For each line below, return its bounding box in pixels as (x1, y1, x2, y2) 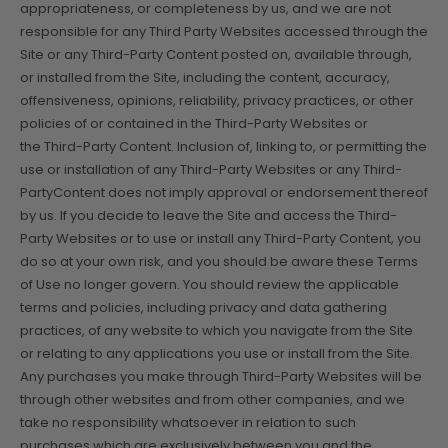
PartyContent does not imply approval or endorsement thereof (20, 182, 428, 202)
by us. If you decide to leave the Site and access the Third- (20, 205, 397, 225)
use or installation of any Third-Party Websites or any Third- (20, 159, 402, 179)
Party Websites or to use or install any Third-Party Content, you (20, 228, 421, 248)
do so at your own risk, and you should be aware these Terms (20, 251, 418, 271)
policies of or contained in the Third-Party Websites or (20, 113, 368, 133)
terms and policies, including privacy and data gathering (20, 297, 387, 317)
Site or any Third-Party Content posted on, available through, (20, 44, 412, 64)
